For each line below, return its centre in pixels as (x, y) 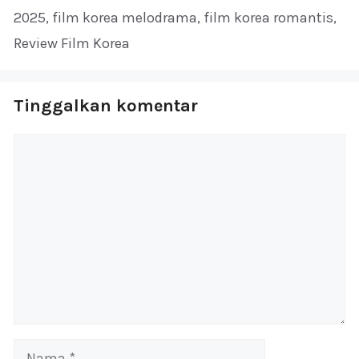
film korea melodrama (125, 18)
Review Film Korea (72, 44)
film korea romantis (268, 18)
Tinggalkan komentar (106, 106)
